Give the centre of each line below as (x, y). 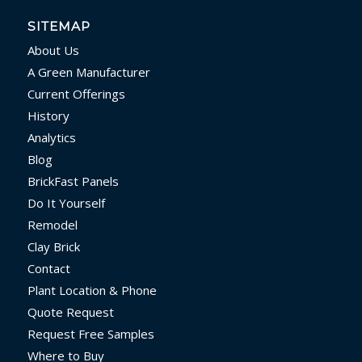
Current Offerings (76, 93)
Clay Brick (53, 246)
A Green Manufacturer (88, 72)
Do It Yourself (66, 202)
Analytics (51, 137)
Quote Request (70, 311)
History (48, 115)
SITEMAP (59, 26)
